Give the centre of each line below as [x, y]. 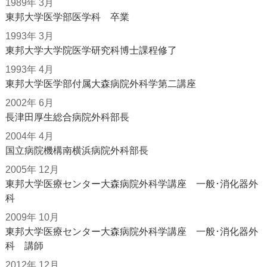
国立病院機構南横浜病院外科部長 [77, 150]
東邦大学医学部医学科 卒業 [67, 17]
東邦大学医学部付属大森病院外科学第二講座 [100, 83]
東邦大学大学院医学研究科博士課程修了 [91, 50]
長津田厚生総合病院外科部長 [67, 117]
